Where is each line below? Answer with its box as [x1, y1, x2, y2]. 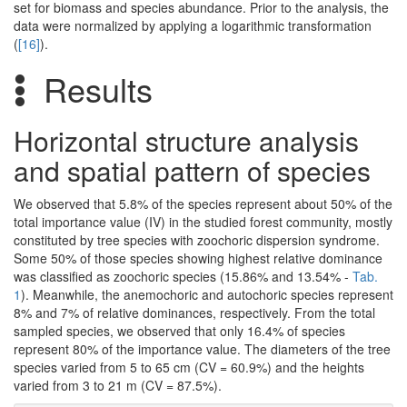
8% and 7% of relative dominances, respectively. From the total [14, 303, 375, 323]
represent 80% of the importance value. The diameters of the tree [14, 340, 391, 359]
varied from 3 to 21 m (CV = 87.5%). [14, 376, 222, 395]
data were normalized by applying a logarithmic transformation [14, 16, 372, 35]
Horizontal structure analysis [14, 121, 359, 161]
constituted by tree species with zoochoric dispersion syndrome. [14, 231, 380, 250]
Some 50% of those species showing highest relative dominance [14, 249, 382, 268]
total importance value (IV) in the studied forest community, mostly [14, 213, 392, 232]
